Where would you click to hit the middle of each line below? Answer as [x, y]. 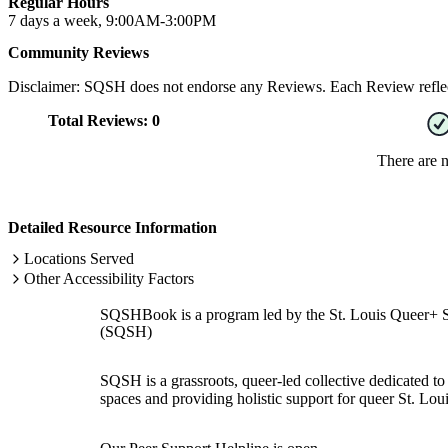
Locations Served [79, 258]
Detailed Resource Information [112, 227]
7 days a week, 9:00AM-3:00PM [112, 21]
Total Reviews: [100, 120]
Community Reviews [78, 52]
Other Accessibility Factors [109, 278]
